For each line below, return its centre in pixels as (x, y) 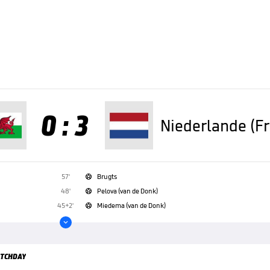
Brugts (107, 176)
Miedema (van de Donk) (131, 205)
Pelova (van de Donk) (127, 191)
